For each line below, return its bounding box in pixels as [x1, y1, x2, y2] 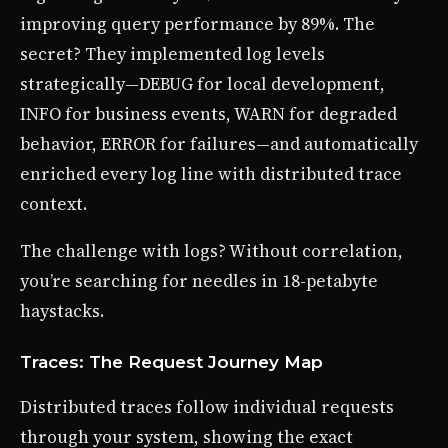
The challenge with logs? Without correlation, [20, 239, 403, 264]
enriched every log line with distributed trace [20, 162, 402, 187]
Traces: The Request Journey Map [20, 352, 323, 373]
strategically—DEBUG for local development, [20, 72, 385, 97]
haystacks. [20, 299, 104, 324]
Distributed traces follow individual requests [20, 395, 394, 420]
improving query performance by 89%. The [20, 12, 375, 37]
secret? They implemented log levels [20, 42, 325, 67]
